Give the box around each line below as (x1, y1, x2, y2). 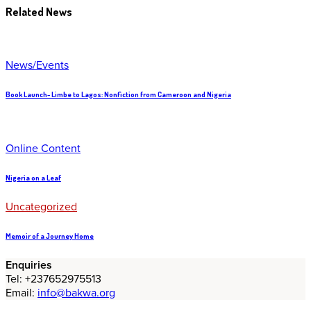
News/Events (6, 58, 69, 73)
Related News (6, 4, 72, 19)
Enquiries (6, 258, 52, 273)
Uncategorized (6, 200, 77, 215)
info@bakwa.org (37, 286, 115, 301)
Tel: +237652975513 (6, 272, 101, 287)
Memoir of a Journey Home (6, 231, 94, 242)
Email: (6, 286, 37, 301)
